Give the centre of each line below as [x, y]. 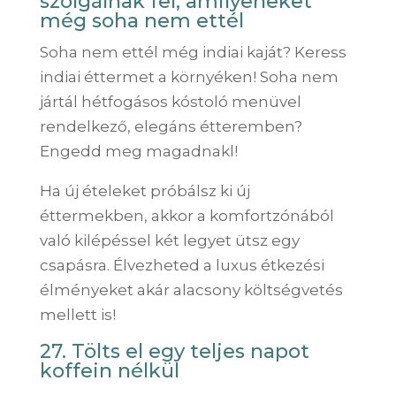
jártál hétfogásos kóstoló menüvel [170, 101]
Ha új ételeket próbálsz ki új [145, 190]
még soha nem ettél [141, 20]
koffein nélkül [109, 370]
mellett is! [77, 314]
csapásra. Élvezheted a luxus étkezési [182, 265]
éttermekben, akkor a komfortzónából [187, 215]
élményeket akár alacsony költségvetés [191, 289]
